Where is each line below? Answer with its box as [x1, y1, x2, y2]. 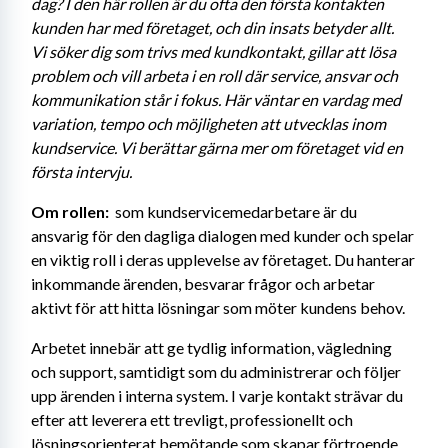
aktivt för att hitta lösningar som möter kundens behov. [31, 298, 405, 317]
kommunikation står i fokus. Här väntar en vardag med [31, 90, 401, 109]
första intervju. [31, 162, 132, 181]
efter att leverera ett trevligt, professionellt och [31, 410, 353, 429]
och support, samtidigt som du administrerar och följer [31, 362, 401, 381]
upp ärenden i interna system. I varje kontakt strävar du [31, 386, 403, 405]
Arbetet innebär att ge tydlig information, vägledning [31, 338, 392, 357]
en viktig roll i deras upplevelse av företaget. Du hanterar [31, 250, 415, 269]
